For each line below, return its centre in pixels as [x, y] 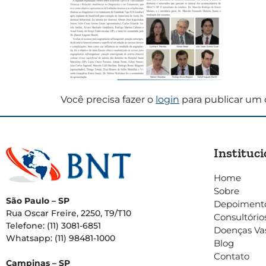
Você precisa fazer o [108, 100]
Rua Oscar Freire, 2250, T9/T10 [69, 213]
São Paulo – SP [38, 200]
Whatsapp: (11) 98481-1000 [61, 238]
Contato [232, 256]
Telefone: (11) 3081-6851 [53, 225]
